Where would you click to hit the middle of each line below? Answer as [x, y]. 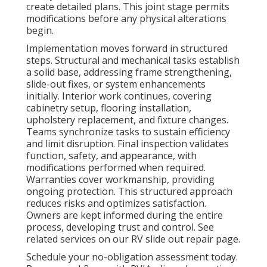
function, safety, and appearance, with [111, 156]
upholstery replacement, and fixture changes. [127, 120]
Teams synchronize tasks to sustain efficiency [128, 132]
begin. [40, 31]
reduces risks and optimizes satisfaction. [116, 204]
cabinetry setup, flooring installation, [109, 108]
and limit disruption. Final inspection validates [128, 144]
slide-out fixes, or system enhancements [116, 84]
